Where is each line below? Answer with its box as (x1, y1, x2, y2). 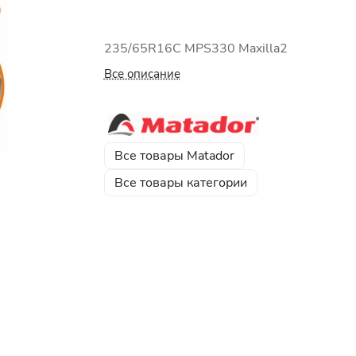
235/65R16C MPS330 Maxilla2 (103, 40, 288, 57)
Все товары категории (114, 173, 247, 192)
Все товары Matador (114, 146, 234, 164)
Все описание (103, 66, 180, 82)
